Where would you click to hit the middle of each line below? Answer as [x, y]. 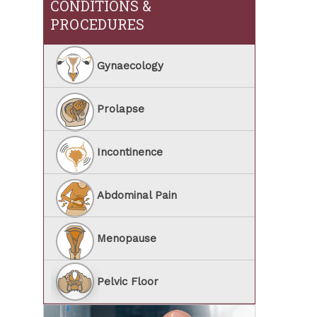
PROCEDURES [97, 24]
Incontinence [130, 152]
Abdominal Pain [137, 195]
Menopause [127, 238]
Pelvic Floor [128, 282]
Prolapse [121, 109]
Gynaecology [130, 66]
